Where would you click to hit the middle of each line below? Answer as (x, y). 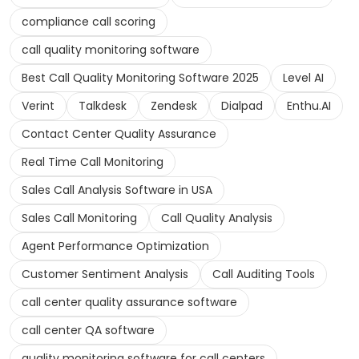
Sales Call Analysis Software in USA (117, 190)
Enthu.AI (309, 106)
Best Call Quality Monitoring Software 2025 (140, 78)
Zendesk (174, 106)
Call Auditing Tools (264, 274)
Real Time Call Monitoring (93, 162)
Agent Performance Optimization (115, 246)
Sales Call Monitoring (79, 218)
